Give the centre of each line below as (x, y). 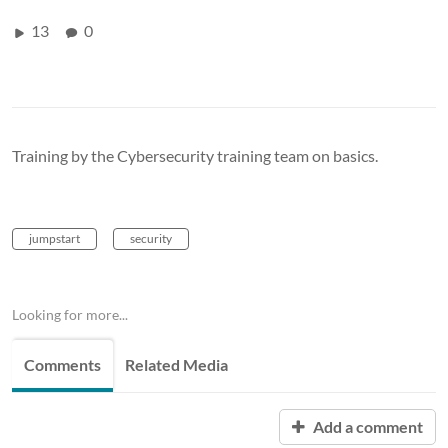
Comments (62, 364)
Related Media (176, 364)
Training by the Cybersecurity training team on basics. (195, 155)
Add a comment (366, 426)
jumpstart (54, 238)
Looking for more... (70, 314)
